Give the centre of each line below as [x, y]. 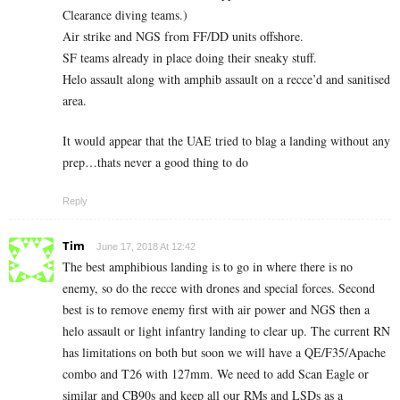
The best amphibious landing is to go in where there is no [208, 267]
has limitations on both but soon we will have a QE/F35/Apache [224, 353]
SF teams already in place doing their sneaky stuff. [190, 58]
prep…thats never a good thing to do [155, 162]
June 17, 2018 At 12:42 [146, 247]
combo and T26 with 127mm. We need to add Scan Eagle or [216, 374]
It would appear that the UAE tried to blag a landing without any [226, 141]
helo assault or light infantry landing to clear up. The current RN [226, 331]
